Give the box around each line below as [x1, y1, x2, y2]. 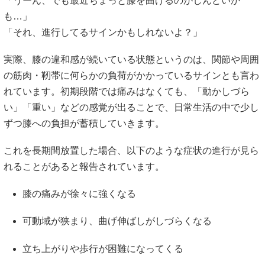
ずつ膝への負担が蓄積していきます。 [4, 118, 164, 128]
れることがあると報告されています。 [4, 161, 164, 172]
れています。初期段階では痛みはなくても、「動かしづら [4, 86, 250, 96]
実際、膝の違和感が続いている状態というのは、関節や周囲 [4, 54, 259, 64]
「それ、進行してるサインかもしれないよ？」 [4, 27, 202, 37]
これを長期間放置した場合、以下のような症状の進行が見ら [4, 146, 259, 156]
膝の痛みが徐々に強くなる [22, 189, 136, 199]
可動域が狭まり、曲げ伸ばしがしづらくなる [22, 216, 212, 227]
